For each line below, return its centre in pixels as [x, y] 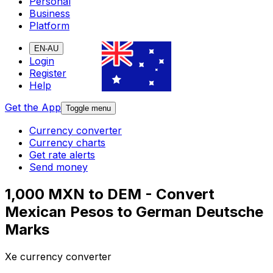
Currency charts [67, 143]
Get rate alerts [62, 155]
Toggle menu [88, 108]
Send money [58, 167]
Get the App [33, 108]
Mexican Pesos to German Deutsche [134, 212]
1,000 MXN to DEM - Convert [110, 194]
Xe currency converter [58, 257]
